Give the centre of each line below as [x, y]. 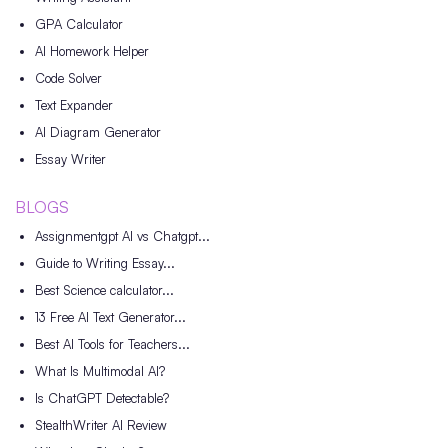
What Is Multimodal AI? [100, 371]
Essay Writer [70, 159]
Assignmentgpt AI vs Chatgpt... [122, 236]
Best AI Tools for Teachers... [112, 344]
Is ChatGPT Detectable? [102, 398]
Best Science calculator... [104, 290]
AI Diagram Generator [98, 132]
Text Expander [74, 105]
